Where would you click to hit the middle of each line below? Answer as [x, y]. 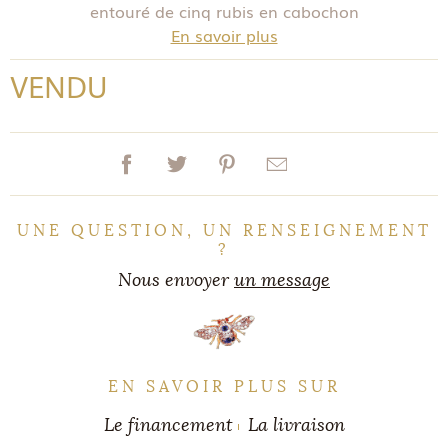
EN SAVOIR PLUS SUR [224, 386]
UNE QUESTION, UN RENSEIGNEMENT [224, 230]
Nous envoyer [176, 280]
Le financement [168, 425]
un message [282, 280]
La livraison [296, 425]
